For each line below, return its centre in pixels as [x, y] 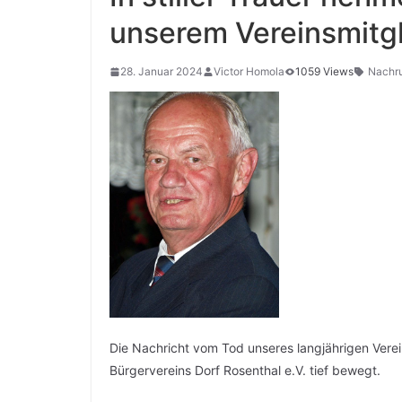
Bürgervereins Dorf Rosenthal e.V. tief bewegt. [245, 371]
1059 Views [324, 72]
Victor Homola [249, 72]
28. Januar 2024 [162, 72]
